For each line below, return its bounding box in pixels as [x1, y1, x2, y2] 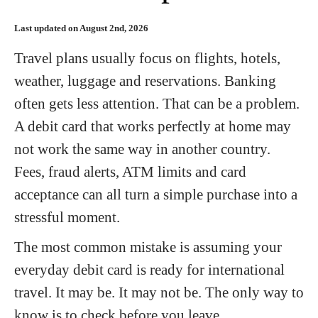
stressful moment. [14, 209, 120, 225]
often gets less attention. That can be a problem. [14, 95, 300, 111]
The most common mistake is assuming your [14, 238, 282, 255]
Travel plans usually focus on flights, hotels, [14, 50, 280, 66]
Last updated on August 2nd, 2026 [14, 23, 148, 33]
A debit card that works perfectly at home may [14, 118, 291, 134]
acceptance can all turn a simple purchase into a [14, 186, 297, 202]
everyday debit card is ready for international [14, 261, 285, 278]
